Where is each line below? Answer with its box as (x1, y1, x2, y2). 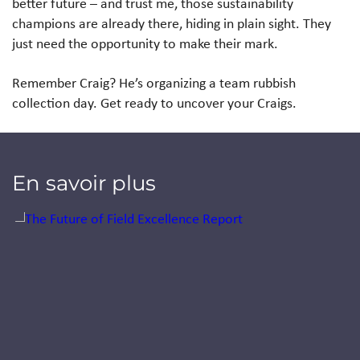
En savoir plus (12, 170, 156, 196)
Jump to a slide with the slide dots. (11, 207, 212, 227)
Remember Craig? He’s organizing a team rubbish (12, 72, 296, 92)
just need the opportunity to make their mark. (12, 33, 278, 53)
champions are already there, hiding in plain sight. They (12, 13, 331, 33)
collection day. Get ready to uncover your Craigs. (12, 92, 297, 112)
